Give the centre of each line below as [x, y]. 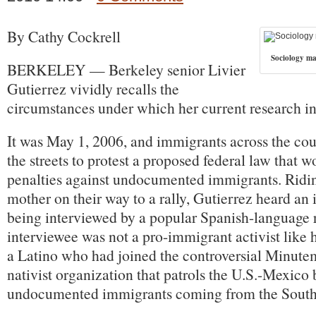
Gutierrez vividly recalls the [93, 89]
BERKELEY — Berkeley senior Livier [126, 69]
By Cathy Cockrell [64, 36]
